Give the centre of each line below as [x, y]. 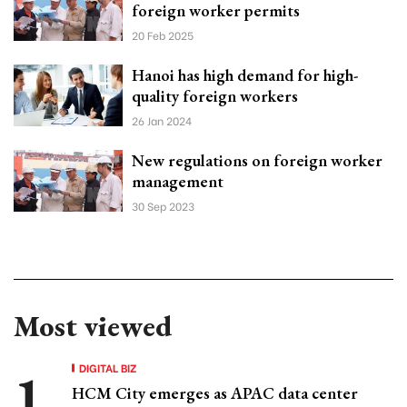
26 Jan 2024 [162, 121]
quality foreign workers [215, 96]
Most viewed [93, 327]
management [178, 182]
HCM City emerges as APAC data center [215, 393]
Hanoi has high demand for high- [245, 75]
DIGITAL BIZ [108, 368]
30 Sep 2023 [163, 206]
